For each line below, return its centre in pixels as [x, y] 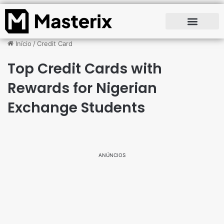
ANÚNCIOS [112, 155]
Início [22, 44]
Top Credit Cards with [85, 69]
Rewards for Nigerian [82, 88]
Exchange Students [76, 108]
